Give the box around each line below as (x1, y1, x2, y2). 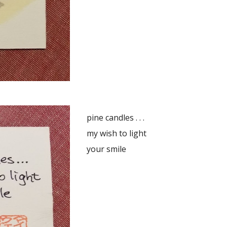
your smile (86, 143, 126, 155)
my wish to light (86, 128, 146, 139)
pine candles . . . (86, 112, 144, 123)
